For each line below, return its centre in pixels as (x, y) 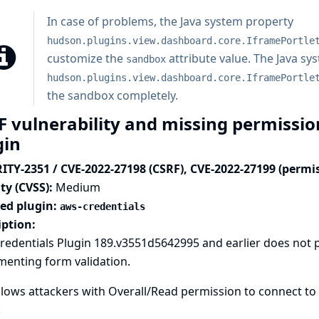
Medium (78, 187)
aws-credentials (102, 206)
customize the (86, 58)
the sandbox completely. (112, 95)
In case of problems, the (113, 21)
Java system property (236, 21)
